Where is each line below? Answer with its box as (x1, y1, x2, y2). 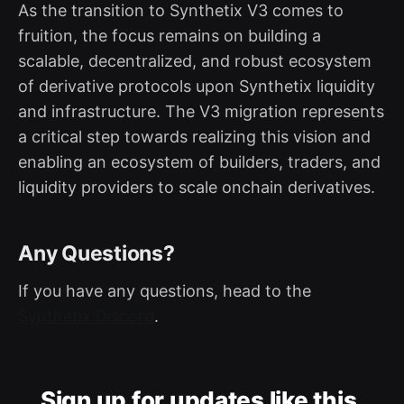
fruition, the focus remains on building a (18, 25, 321, 45)
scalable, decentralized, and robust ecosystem (18, 50, 372, 70)
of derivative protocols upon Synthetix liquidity (18, 76, 375, 96)
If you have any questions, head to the (18, 280, 311, 300)
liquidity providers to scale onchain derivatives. (18, 177, 375, 197)
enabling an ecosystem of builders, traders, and (18, 151, 381, 171)
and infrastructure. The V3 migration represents (18, 101, 384, 121)
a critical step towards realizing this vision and (18, 126, 371, 146)
